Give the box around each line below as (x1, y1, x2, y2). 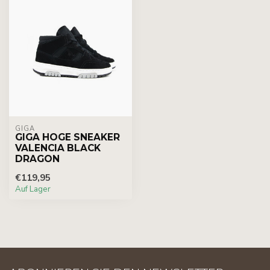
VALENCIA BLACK (15, 142, 101, 154)
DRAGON (15, 152, 60, 165)
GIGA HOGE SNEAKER (15, 131, 120, 143)
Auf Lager (15, 183, 51, 195)
